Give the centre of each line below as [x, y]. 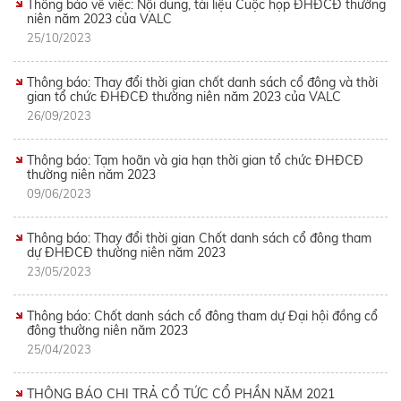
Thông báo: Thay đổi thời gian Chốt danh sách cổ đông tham [199, 239]
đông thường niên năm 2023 [107, 331]
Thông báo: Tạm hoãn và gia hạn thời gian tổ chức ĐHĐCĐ [195, 161]
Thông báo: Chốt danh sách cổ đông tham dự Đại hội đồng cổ [202, 316]
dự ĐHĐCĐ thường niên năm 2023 [126, 253]
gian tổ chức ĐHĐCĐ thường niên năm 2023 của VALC [184, 97]
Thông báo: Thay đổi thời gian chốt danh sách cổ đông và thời [202, 83]
